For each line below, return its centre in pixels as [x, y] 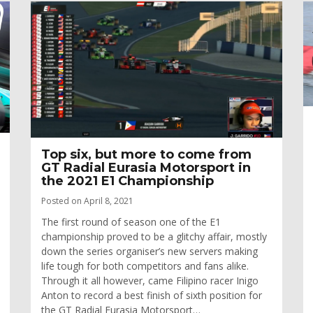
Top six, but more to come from [146, 155]
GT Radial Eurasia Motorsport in [146, 168]
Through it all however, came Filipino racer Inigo [150, 281]
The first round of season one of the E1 [131, 222]
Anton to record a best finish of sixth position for [152, 296]
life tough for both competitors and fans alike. [145, 266]
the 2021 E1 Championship [128, 181]
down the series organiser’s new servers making [150, 252]
